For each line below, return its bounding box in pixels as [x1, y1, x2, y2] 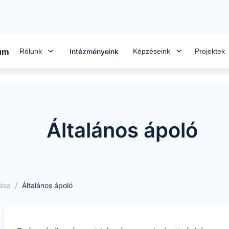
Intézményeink [70, 54, 119, 63]
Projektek [195, 54, 225, 62]
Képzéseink [133, 54, 170, 62]
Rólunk [19, 54, 42, 62]
